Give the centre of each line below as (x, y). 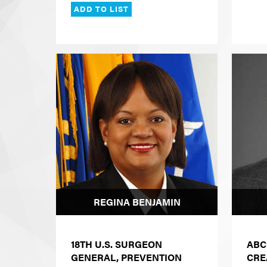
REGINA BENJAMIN (137, 202)
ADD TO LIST (102, 9)
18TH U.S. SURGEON (117, 244)
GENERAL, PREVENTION (126, 257)
